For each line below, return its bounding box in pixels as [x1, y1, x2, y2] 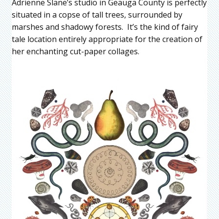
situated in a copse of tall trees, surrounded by [12, 9, 182, 21]
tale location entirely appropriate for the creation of [12, 34, 202, 45]
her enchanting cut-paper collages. [12, 46, 139, 57]
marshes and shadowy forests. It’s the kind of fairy [12, 22, 198, 33]
